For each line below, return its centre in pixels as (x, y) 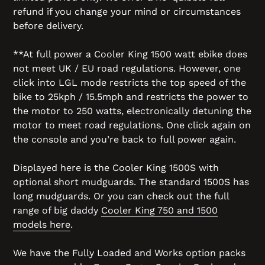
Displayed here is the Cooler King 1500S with (116, 167)
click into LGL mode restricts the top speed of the (130, 82)
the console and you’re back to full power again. (126, 139)
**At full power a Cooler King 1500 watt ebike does (130, 54)
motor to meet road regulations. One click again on (132, 125)
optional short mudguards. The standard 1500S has (131, 182)
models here (42, 224)
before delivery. (50, 25)
